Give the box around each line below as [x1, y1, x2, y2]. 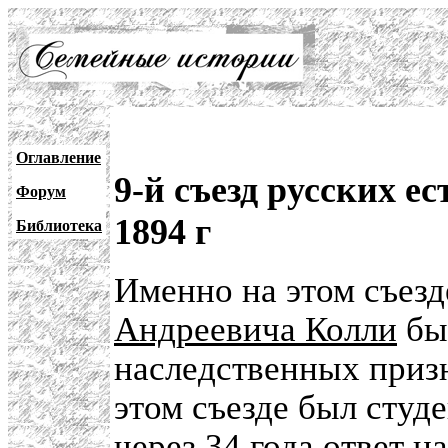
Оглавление [16, 149, 101, 166]
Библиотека [16, 217, 102, 234]
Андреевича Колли [114, 310, 397, 349]
